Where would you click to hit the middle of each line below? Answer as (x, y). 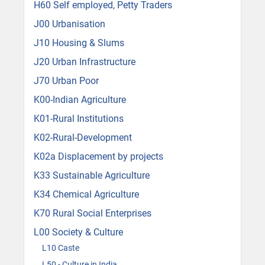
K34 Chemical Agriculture (86, 195)
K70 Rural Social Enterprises (93, 214)
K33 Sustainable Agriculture (92, 176)
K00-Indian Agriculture (80, 100)
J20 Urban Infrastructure (85, 62)
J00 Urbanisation (70, 24)
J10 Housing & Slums (79, 43)
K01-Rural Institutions (79, 119)
